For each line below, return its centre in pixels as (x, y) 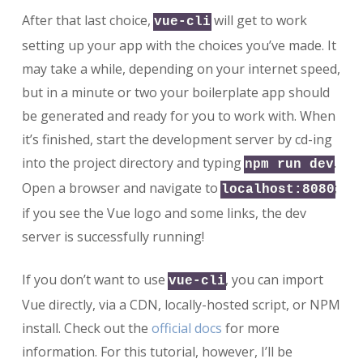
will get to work (258, 20)
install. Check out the (86, 328)
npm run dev (289, 164)
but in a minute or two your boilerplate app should (175, 92)
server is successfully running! (113, 236)
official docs (186, 328)
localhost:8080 (278, 189)
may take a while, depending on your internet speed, (181, 68)
